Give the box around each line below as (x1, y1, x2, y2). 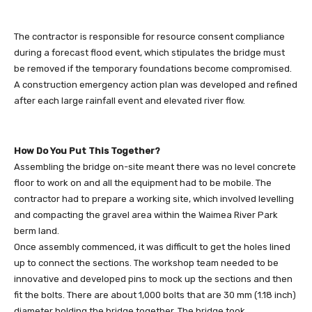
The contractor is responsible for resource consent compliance (14, 31, 285, 42)
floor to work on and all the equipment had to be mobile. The (14, 177, 272, 188)
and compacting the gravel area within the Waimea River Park (14, 209, 278, 220)
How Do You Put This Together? (14, 145, 160, 156)
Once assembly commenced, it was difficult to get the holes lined (14, 241, 290, 252)
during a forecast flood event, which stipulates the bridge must (14, 47, 285, 58)
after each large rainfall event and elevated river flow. (14, 95, 245, 106)
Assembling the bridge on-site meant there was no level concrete (14, 161, 296, 172)
